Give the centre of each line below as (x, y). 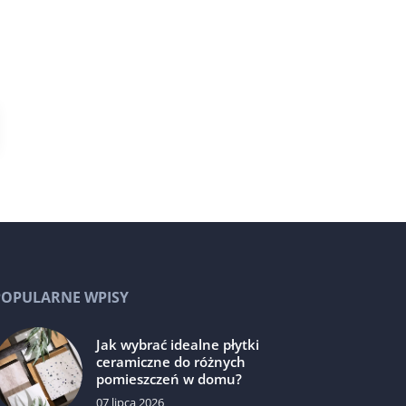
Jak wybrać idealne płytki (178, 344)
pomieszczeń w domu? (169, 378)
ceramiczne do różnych (171, 361)
